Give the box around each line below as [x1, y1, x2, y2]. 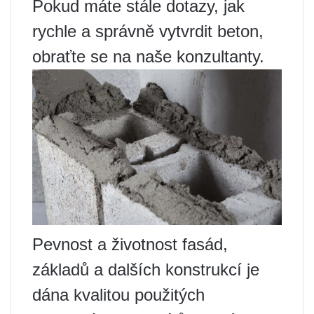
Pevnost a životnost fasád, [32, 235, 228, 254]
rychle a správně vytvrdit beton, [32, 21, 264, 41]
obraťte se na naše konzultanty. [32, 46, 264, 66]
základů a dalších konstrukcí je [32, 260, 259, 280]
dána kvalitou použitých [32, 285, 205, 305]
